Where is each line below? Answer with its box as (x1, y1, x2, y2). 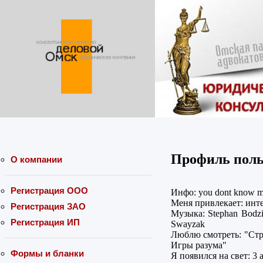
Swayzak (171, 218, 205, 229)
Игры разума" (171, 240, 227, 250)
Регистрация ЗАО (11, 201, 86, 211)
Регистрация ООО (11, 186, 88, 195)
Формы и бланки (11, 248, 84, 258)
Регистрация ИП (11, 217, 80, 227)
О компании (11, 154, 62, 164)
